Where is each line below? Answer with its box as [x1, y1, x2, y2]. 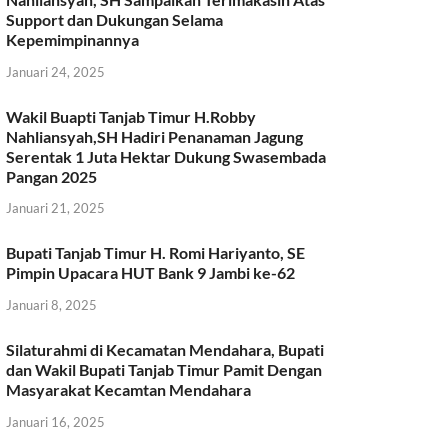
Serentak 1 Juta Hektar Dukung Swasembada [6, 146, 327, 166]
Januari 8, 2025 [6, 297, 98, 314]
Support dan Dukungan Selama [6, 9, 224, 29]
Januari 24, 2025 [6, 63, 106, 80]
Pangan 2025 [6, 166, 98, 186]
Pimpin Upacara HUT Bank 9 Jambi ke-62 [6, 263, 296, 283]
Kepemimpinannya [6, 29, 140, 49]
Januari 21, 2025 [6, 200, 106, 217]
